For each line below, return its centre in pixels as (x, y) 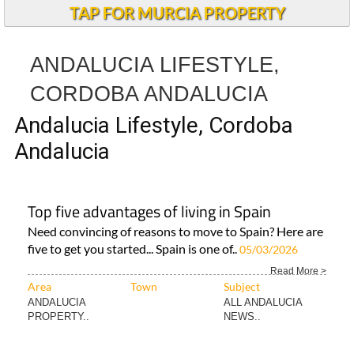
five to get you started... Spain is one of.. (134, 249)
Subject (242, 286)
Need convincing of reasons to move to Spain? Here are (175, 231)
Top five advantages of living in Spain (149, 211)
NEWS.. (242, 316)
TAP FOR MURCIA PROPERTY (177, 13)
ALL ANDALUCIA (263, 302)
